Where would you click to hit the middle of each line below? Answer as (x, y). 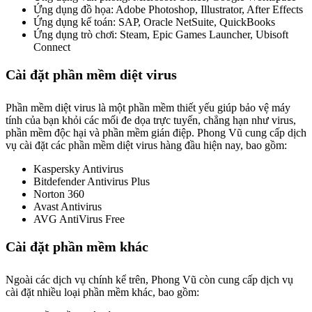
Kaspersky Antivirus (78, 169)
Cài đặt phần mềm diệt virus (91, 75)
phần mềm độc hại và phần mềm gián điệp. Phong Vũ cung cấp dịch (156, 133)
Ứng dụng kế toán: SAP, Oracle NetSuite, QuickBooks (154, 22)
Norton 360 (59, 194)
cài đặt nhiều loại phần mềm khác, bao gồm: (102, 292)
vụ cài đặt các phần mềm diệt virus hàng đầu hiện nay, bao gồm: (146, 145)
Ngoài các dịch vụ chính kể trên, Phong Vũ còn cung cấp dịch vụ (149, 280)
